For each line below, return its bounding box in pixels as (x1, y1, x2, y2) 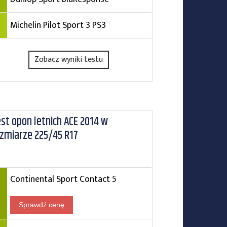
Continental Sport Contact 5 (10, 172, 117, 186)
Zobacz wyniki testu (34, 53, 103, 66)
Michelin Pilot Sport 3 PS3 (10, 18, 106, 32)
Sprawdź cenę (18, 201, 64, 209)
